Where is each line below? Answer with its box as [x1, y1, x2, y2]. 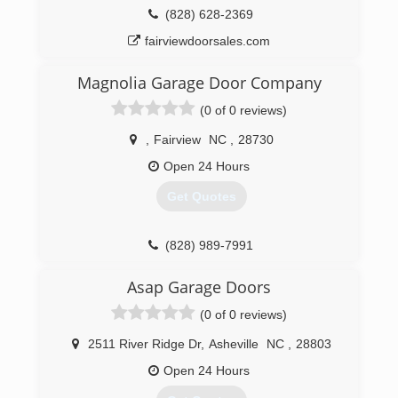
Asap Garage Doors [127, 276, 271, 298]
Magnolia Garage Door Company [76, 72, 322, 93]
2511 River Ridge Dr [87, 337, 201, 351]
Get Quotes [166, 189, 236, 204]
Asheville [208, 337, 259, 351]
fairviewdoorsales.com [145, 34, 270, 49]
